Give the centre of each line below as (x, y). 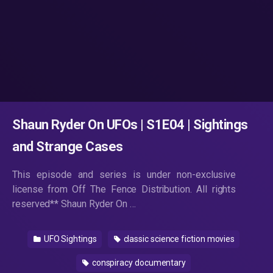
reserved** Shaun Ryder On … (74, 204)
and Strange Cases (68, 147)
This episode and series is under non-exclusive (124, 175)
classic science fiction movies (178, 239)
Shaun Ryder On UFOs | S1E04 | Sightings (130, 125)
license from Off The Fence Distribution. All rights (124, 189)
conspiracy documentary (138, 263)
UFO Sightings (69, 239)
